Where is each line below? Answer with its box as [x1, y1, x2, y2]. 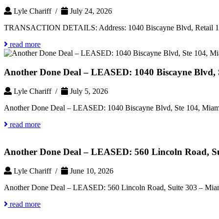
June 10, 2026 [68, 167, 113, 175]
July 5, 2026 [68, 87, 108, 95]
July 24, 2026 [68, 7, 112, 16]
